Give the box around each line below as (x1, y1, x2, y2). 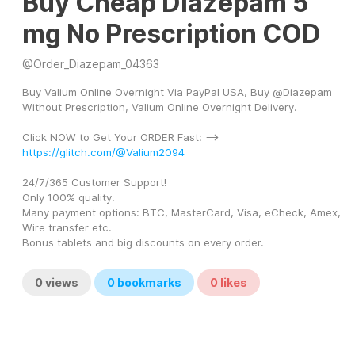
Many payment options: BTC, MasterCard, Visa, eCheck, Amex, (22, 206, 341, 219)
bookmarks (115, 276, 181, 290)
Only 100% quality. (22, 191, 118, 204)
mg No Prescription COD (22, 18, 321, 50)
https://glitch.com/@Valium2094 (22, 146, 185, 159)
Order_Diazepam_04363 (33, 57, 159, 71)
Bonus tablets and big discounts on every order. (22, 236, 264, 250)
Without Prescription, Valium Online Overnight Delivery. (22, 101, 297, 114)
